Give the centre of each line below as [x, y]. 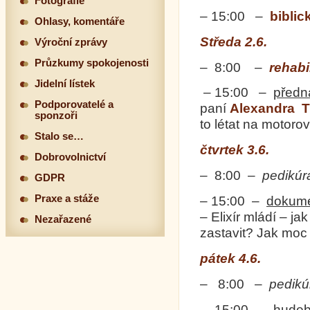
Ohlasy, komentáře [80, 21]
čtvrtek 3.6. [235, 150]
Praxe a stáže [67, 199]
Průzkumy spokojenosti [92, 63]
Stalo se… [59, 136]
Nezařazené [63, 219]
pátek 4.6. [230, 258]
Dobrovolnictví [70, 157]
